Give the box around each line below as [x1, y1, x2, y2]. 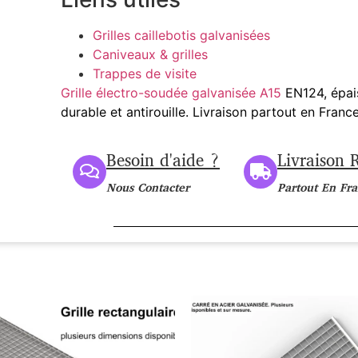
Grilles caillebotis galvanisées [92, 26, 270, 43]
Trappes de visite [92, 65, 197, 82]
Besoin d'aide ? [105, 148, 220, 175]
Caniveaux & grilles [92, 46, 208, 62]
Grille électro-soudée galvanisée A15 [60, 84, 281, 101]
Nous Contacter [105, 179, 189, 198]
